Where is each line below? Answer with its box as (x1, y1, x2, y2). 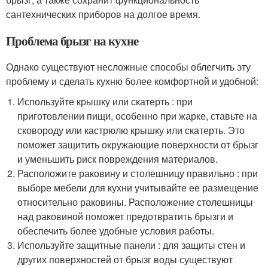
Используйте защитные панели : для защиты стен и (17, 238, 246, 252)
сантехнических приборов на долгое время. (6, 7, 200, 21)
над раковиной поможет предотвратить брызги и (17, 209, 234, 223)
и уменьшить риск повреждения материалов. (17, 152, 218, 166)
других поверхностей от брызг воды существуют (17, 252, 233, 266)
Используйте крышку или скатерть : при (17, 95, 193, 108)
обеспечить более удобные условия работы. (17, 224, 215, 237)
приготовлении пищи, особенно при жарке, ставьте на (17, 109, 258, 123)
